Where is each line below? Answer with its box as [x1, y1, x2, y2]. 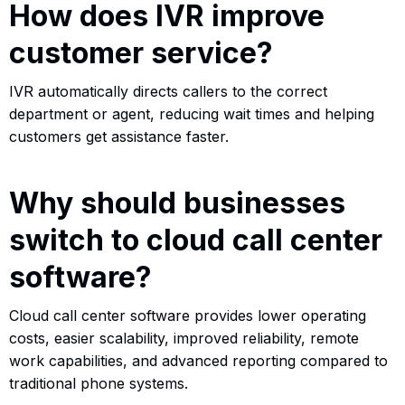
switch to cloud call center [9, 221, 382, 258]
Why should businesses [9, 184, 345, 221]
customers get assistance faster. [9, 127, 229, 146]
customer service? [9, 34, 273, 71]
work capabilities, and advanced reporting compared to [9, 351, 388, 370]
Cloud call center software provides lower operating [9, 306, 366, 325]
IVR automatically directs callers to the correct [9, 81, 327, 100]
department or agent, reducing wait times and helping [9, 104, 374, 123]
